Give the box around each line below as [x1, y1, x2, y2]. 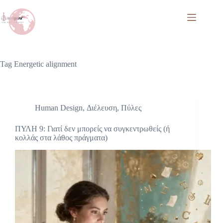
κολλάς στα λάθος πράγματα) [15, 133, 108, 142]
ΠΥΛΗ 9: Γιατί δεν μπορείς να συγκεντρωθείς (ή [15, 124, 170, 133]
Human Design [35, 104, 83, 112]
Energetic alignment [12, 60, 77, 68]
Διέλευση [87, 104, 117, 112]
